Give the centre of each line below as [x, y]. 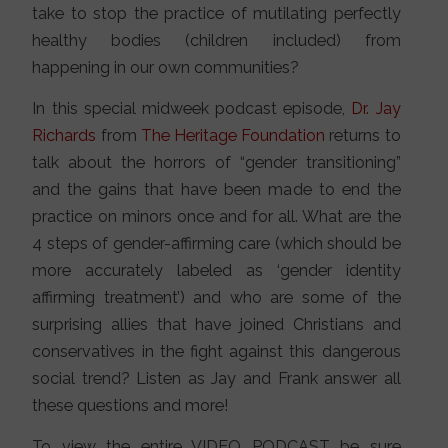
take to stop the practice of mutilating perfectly [216, 14]
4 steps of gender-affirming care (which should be [216, 244]
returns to [363, 136]
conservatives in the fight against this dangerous [216, 352]
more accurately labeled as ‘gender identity [216, 271]
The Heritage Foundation [233, 136]
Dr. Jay [376, 109]
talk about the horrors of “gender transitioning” [216, 163]
